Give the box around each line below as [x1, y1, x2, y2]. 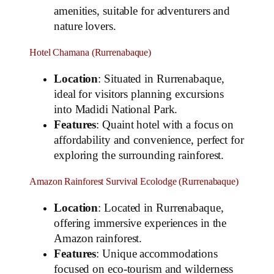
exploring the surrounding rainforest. [54, 149, 224, 161]
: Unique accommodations [96, 248, 218, 261]
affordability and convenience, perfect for [54, 133, 244, 146]
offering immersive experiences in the [54, 217, 227, 230]
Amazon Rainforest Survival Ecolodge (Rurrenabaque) [29, 176, 239, 188]
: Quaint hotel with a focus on [96, 118, 234, 131]
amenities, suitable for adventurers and [54, 4, 231, 17]
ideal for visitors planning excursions [54, 87, 224, 100]
